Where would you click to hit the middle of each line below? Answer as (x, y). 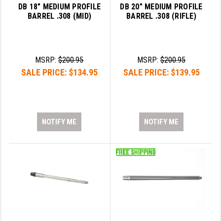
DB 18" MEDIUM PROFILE (59, 7)
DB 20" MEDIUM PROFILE (161, 7)
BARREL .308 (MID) (59, 16)
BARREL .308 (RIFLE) (161, 16)
